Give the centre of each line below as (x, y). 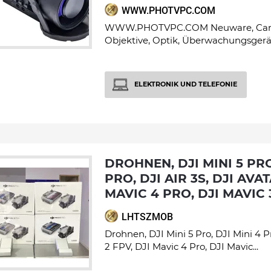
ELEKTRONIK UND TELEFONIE (186, 84)
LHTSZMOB (147, 217)
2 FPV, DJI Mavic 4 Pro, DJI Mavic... (181, 247)
